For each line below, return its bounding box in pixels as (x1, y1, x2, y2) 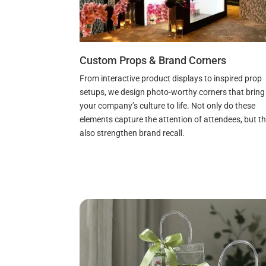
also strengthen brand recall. (80, 128, 185, 138)
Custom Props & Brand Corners (80, 54, 227, 67)
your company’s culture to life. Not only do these (80, 101, 256, 111)
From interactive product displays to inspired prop (80, 74, 262, 84)
